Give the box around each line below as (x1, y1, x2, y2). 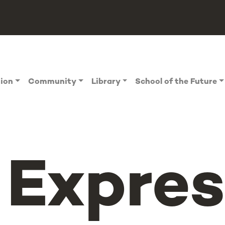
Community (28, 78, 77, 86)
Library (91, 78, 121, 86)
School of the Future (135, 78, 217, 86)
